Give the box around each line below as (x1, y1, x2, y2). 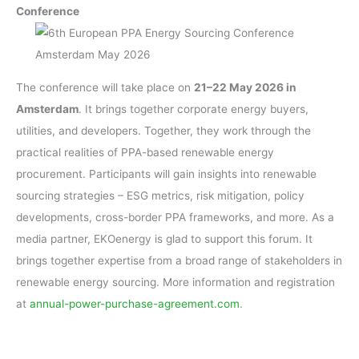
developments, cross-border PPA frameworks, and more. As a (16, 210, 334, 224)
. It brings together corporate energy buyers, (79, 102, 309, 115)
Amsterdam (16, 102, 79, 115)
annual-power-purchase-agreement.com (30, 296, 240, 310)
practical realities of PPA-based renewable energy (16, 145, 274, 159)
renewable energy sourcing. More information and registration (16, 275, 335, 288)
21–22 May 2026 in (194, 80, 296, 94)
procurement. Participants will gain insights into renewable (16, 167, 317, 180)
